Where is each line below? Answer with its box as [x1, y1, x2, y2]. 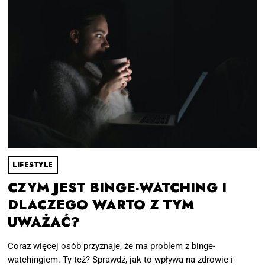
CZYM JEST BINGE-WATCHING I [8, 177, 227, 198]
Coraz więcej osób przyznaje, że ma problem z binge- [8, 241, 216, 252]
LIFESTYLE [12, 159, 53, 170]
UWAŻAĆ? [8, 212, 80, 232]
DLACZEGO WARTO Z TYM [8, 195, 195, 215]
